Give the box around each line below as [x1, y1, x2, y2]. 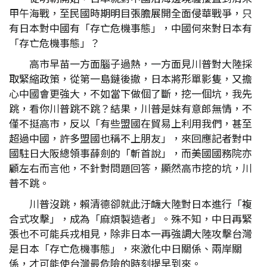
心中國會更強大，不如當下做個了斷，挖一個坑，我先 [9, 86, 252, 101]
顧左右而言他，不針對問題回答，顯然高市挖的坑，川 [9, 160, 252, 175]
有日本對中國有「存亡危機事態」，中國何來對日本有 [9, 20, 252, 35]
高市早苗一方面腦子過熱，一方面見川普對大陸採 [29, 56, 252, 71]
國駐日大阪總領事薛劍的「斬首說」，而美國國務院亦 [9, 145, 252, 160]
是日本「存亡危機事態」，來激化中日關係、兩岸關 [9, 241, 242, 256]
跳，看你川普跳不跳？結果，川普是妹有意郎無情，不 [9, 101, 252, 116]
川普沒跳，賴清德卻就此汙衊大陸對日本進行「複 [29, 196, 252, 211]
